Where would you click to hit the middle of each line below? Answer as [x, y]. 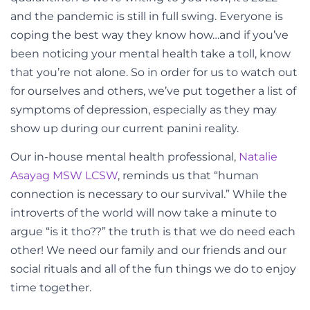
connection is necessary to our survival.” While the [149, 194]
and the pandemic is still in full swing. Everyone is [147, 16]
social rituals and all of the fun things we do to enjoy [153, 269]
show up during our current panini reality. [125, 128]
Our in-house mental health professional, [125, 157]
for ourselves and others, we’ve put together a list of [153, 91]
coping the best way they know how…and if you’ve [149, 35]
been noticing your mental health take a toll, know [151, 54]
